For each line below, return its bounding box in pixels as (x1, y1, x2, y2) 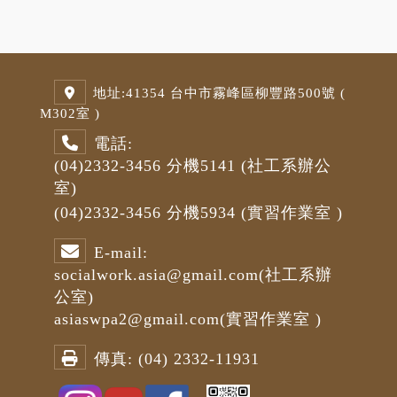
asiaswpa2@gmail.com (54, 310, 220, 328)
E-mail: (94, 244, 153, 261)
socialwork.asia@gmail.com (54, 266, 259, 284)
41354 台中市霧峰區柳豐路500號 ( (126, 86, 346, 100)
